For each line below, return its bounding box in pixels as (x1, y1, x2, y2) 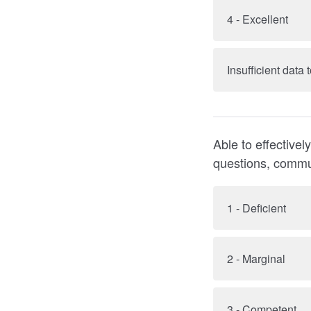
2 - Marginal (227, 251, 285, 267)
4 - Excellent (227, 11, 288, 27)
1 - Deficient (227, 200, 286, 216)
